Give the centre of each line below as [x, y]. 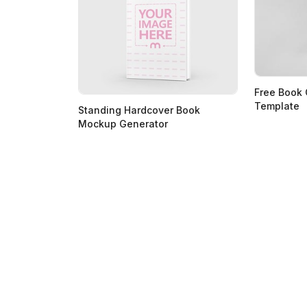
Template [277, 106]
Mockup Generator [123, 123]
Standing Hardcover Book [139, 110]
